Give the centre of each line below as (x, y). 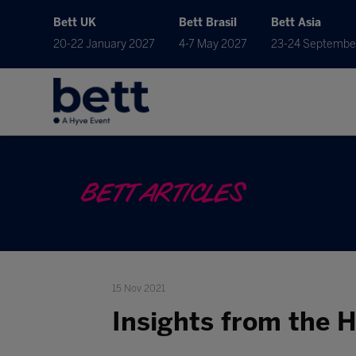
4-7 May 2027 (213, 44)
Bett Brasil (208, 23)
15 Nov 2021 (138, 288)
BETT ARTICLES (161, 193)
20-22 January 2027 (104, 44)
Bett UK (75, 23)
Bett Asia (296, 23)
